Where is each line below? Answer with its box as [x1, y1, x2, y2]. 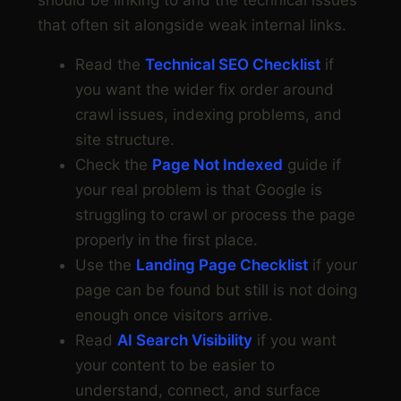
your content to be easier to [75, 356, 275, 375]
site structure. [75, 131, 175, 149]
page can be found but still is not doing [75, 281, 357, 300]
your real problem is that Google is [75, 181, 322, 200]
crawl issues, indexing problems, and [75, 106, 342, 124]
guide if [283, 156, 341, 175]
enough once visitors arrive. [75, 306, 273, 325]
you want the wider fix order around [75, 81, 334, 99]
